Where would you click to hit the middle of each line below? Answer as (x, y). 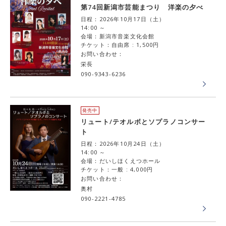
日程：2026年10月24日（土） (123, 144)
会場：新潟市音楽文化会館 (118, 36)
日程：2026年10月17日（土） (123, 19)
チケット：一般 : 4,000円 (117, 169)
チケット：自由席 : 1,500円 (120, 45)
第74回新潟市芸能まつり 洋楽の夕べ (142, 7)
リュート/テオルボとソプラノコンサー (143, 122)
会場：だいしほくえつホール (121, 161)
